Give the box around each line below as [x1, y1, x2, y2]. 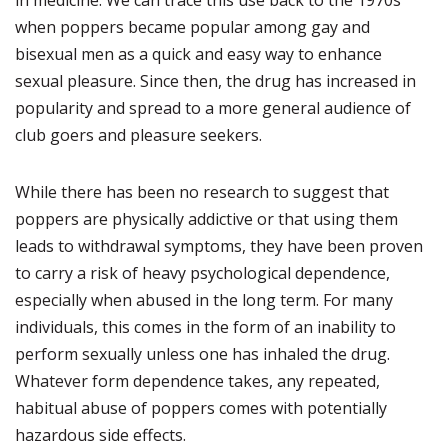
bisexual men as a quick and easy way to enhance [15, 43, 382, 65]
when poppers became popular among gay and [15, 16, 370, 38]
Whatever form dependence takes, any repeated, [15, 370, 380, 392]
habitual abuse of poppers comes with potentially [15, 397, 387, 419]
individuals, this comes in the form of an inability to [15, 316, 396, 338]
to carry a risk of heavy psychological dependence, [15, 262, 390, 284]
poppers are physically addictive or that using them [15, 208, 398, 230]
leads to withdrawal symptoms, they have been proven [15, 235, 423, 257]
